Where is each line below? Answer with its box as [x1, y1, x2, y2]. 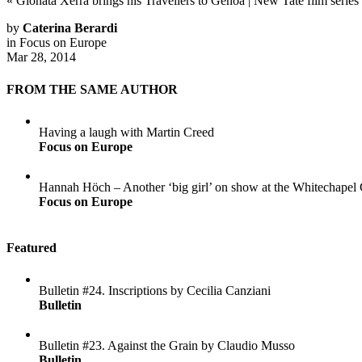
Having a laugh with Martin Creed [39, 124, 214, 139]
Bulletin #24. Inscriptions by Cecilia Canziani [39, 284, 271, 298]
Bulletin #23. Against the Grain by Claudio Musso [39, 339, 295, 353]
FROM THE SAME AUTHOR [6, 82, 178, 96]
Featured [6, 241, 57, 255]
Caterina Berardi [23, 21, 117, 36]
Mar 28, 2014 [6, 50, 76, 65]
